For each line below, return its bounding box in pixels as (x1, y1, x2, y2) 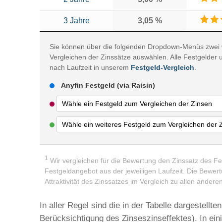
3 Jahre (63, 16, 90, 25)
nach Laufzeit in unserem (50, 63, 131, 71)
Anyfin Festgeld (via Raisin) (61, 81, 155, 89)
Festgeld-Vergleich (131, 63, 194, 71)
